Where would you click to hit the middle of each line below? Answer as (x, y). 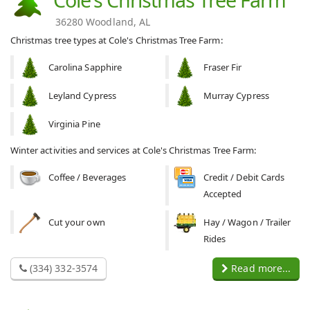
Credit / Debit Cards (244, 177)
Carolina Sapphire (85, 67)
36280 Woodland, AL (103, 21)
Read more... (259, 268)
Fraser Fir (223, 67)
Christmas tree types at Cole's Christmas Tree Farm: (117, 40)
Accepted (223, 193)
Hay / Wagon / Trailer (247, 222)
